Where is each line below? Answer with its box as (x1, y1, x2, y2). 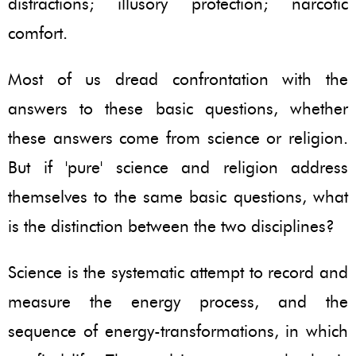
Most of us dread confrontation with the (8, 68, 348, 89)
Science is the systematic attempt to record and (8, 261, 348, 282)
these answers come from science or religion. (8, 127, 348, 148)
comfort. (8, 22, 68, 43)
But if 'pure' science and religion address (8, 157, 348, 177)
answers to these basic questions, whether (8, 98, 348, 118)
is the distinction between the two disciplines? (8, 215, 335, 236)
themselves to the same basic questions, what (8, 186, 348, 207)
